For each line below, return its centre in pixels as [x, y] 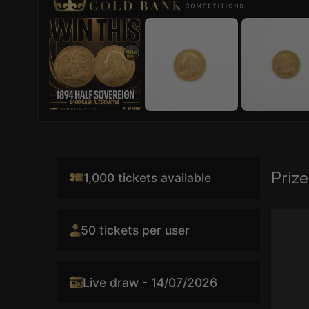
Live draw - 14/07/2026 [150, 282]
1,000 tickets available [147, 177]
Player [284, 230]
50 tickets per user [135, 230]
